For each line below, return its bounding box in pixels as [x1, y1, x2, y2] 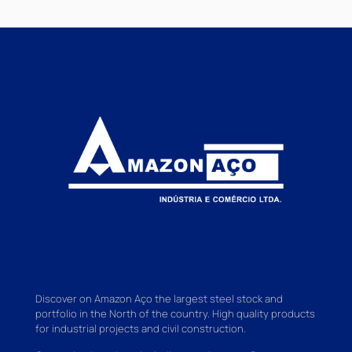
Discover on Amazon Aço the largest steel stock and [35, 291, 283, 306]
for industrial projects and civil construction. [35, 321, 246, 335]
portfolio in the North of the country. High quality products [35, 306, 315, 321]
